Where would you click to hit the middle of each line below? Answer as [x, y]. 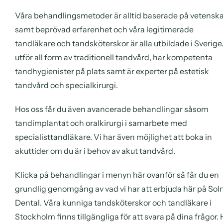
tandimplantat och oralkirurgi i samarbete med [101, 123]
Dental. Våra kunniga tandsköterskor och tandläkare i [113, 202]
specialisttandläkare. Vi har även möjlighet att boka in [113, 137]
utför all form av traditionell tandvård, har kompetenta [114, 57]
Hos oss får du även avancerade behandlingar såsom [112, 109]
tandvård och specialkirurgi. [66, 85]
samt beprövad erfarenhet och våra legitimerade [104, 29]
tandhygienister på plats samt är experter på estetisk [112, 71]
